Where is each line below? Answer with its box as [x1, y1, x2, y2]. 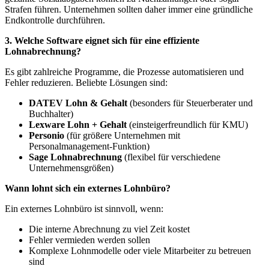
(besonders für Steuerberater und [127, 98, 253, 109]
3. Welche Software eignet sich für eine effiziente [5, 35, 199, 46]
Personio [29, 130, 64, 141]
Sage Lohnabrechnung [29, 152, 122, 163]
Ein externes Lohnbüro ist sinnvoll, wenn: [5, 204, 163, 214]
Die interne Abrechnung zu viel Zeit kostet [29, 224, 190, 235]
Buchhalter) [29, 109, 73, 119]
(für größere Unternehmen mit [64, 130, 180, 141]
